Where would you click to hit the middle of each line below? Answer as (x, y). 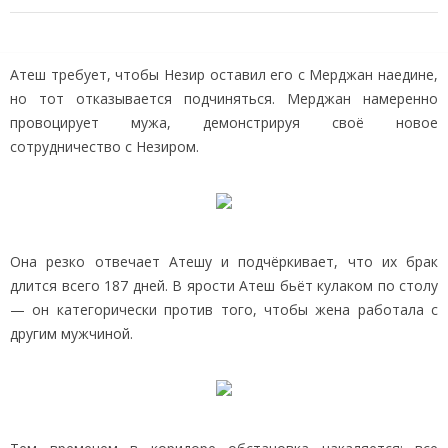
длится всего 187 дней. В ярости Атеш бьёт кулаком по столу (224, 285)
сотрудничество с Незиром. (104, 146)
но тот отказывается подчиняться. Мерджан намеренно (224, 98)
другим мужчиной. (71, 333)
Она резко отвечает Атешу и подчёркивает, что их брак (224, 261)
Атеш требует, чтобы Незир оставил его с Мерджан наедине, (224, 74)
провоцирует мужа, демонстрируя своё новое (224, 122)
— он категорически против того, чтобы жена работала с (224, 309)
